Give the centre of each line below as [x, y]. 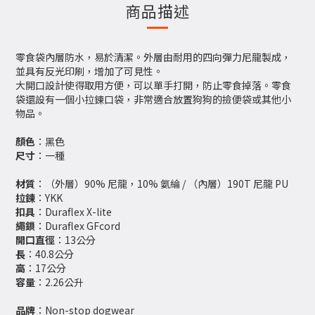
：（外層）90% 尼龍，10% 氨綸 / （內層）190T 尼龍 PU [162, 184]
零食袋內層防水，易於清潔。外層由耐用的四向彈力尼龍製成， [153, 57]
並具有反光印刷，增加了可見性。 [89, 71]
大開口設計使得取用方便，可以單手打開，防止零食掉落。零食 [153, 85]
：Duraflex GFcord [78, 226]
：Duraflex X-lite [73, 212]
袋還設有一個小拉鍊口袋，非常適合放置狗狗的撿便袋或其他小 [153, 99]
